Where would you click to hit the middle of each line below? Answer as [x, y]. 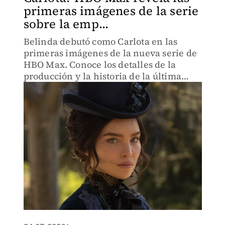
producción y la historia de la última [102, 76]
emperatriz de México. [72, 88]
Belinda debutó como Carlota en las [100, 41]
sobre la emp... [66, 24]
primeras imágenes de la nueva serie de [110, 53]
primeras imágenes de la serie [111, 11]
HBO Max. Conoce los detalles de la [100, 65]
